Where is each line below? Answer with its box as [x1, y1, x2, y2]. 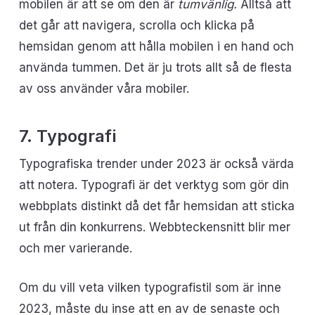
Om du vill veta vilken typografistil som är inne [18, 280, 281, 295]
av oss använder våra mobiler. [18, 81, 189, 96]
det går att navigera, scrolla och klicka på [18, 18, 255, 32]
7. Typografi [18, 126, 116, 146]
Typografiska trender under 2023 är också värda [18, 157, 294, 171]
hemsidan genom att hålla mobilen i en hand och [18, 39, 294, 53]
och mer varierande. [18, 241, 132, 255]
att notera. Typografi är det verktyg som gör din [18, 178, 289, 192]
